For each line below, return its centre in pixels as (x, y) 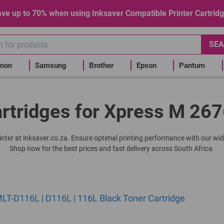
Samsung (50, 65)
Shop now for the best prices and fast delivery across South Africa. (112, 148)
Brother (101, 65)
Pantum (192, 65)
